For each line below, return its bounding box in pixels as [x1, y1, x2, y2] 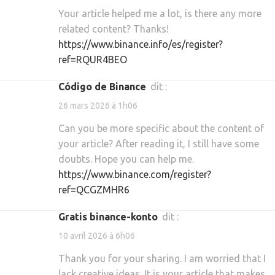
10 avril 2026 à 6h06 [58, 231, 135, 241]
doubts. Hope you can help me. [58, 153, 194, 165]
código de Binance [64, 80, 146, 92]
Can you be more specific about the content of [58, 123, 264, 134]
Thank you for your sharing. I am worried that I [58, 253, 266, 265]
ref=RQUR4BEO [58, 53, 127, 65]
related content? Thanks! [58, 23, 169, 34]
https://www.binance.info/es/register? [58, 38, 223, 50]
